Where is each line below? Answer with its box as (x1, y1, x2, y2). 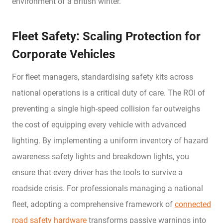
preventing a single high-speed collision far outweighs (12, 104, 200, 113)
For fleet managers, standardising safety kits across (12, 72, 193, 82)
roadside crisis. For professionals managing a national (12, 183, 203, 193)
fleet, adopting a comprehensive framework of (12, 199, 175, 209)
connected (175, 199, 211, 209)
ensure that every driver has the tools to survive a (12, 167, 183, 177)
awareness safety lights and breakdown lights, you (12, 151, 189, 161)
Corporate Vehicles (12, 47, 115, 61)
